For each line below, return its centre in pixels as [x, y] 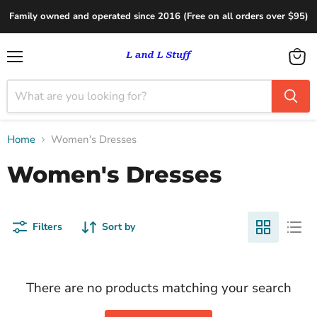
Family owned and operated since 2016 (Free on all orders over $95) [158, 16]
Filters [47, 227]
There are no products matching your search [158, 288]
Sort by [119, 227]
